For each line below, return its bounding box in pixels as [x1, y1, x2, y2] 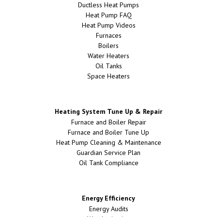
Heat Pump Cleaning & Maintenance [56, 138, 161, 147]
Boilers [98, 41, 119, 50]
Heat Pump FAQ [85, 10, 132, 19]
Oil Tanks [95, 61, 122, 70]
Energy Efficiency [82, 193, 135, 202]
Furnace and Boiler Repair [71, 117, 146, 126]
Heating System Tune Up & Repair [55, 107, 162, 116]
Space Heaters [87, 71, 130, 80]
